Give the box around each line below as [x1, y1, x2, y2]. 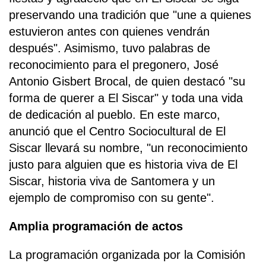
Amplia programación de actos [9, 219, 183, 233]
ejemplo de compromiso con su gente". [9, 191, 214, 204]
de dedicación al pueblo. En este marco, [9, 107, 220, 121]
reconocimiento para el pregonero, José [9, 58, 218, 71]
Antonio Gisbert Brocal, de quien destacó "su [9, 74, 245, 88]
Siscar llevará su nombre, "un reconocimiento [9, 141, 248, 154]
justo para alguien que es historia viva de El [9, 157, 237, 171]
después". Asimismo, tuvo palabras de [9, 41, 210, 55]
